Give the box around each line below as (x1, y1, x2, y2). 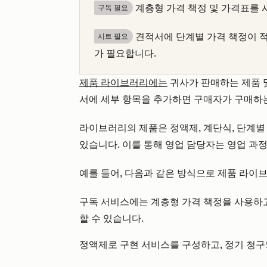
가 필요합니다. (94, 48, 156, 60)
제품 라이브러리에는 (79, 77, 167, 89)
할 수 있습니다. (79, 213, 144, 225)
